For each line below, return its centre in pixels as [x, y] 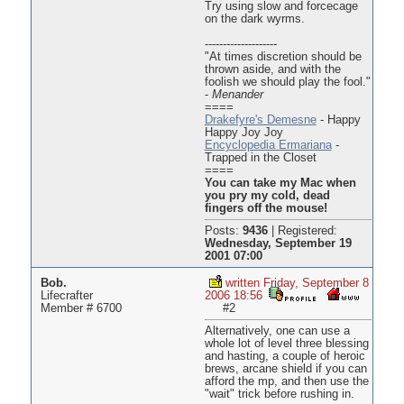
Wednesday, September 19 [278, 244]
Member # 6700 [81, 309]
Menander [237, 95]
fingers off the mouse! [266, 209]
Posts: [223, 231]
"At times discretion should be [283, 57]
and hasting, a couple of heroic [285, 357]
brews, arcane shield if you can [285, 369]
